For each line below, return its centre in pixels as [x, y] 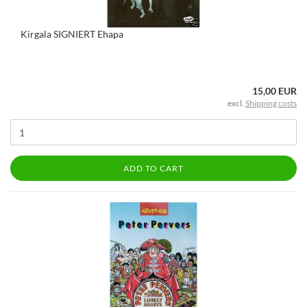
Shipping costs [271, 103]
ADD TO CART [153, 168]
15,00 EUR [274, 91]
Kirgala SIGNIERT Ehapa [72, 34]
